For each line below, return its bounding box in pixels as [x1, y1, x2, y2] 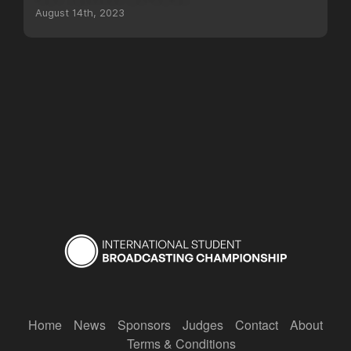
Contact [235, 316, 278, 334]
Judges [183, 316, 223, 334]
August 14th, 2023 [35, 7, 125, 19]
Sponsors [118, 316, 171, 334]
